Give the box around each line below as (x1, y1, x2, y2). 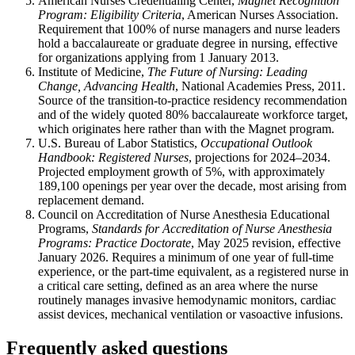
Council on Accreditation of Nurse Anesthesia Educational (38, 208, 330, 221)
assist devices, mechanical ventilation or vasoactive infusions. (38, 307, 343, 321)
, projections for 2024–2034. (189, 151, 330, 164)
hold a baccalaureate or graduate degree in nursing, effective (38, 36, 338, 50)
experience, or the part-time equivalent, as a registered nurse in (38, 265, 349, 278)
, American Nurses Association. (181, 8, 338, 21)
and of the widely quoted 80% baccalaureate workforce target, (38, 108, 348, 121)
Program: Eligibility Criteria (38, 8, 181, 21)
